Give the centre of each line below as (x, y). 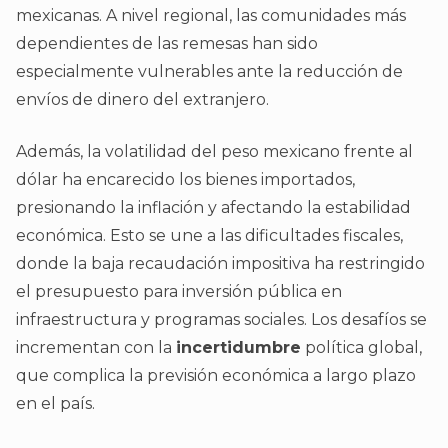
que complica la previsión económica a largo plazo (216, 376)
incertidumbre (238, 348)
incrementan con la (96, 348)
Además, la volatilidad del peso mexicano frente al (214, 152)
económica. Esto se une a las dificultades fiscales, (209, 236)
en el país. (55, 404)
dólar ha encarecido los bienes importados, (185, 180)
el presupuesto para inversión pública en (179, 292)
